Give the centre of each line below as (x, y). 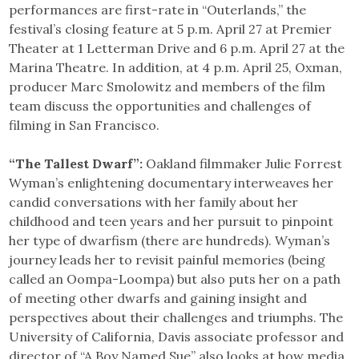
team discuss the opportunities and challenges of (160, 105)
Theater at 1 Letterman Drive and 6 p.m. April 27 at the (177, 48)
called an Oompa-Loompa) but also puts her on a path (175, 278)
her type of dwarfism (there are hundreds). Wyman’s (170, 240)
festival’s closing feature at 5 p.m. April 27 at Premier (171, 28)
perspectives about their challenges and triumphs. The (176, 317)
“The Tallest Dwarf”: (78, 163)
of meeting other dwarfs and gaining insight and (158, 298)
